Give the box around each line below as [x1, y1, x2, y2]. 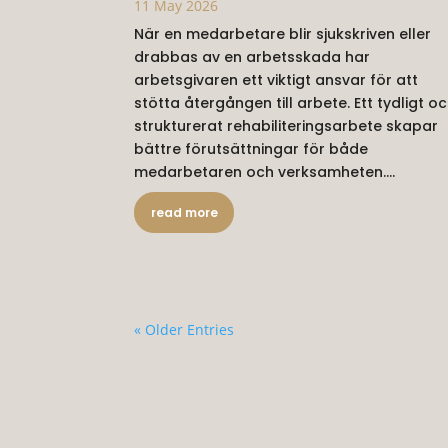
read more [150, 204, 218, 222]
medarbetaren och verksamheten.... [134, 162, 396, 183]
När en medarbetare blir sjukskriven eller [134, 24, 432, 45]
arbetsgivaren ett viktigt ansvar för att [134, 70, 419, 91]
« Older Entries [134, 320, 235, 340]
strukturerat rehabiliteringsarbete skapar [134, 116, 439, 137]
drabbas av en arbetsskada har [134, 47, 371, 68]
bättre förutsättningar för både [134, 139, 369, 160]
